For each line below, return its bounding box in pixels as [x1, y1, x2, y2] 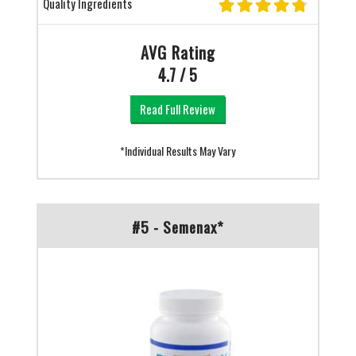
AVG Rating [140, 41, 215, 64]
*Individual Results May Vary [120, 142, 236, 159]
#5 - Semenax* [131, 215, 224, 238]
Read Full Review [140, 100, 216, 118]
